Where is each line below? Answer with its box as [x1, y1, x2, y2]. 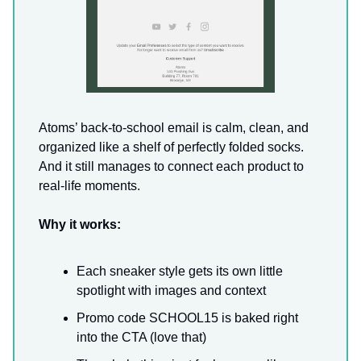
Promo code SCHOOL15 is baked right [77, 311, 298, 326]
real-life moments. [39, 179, 140, 193]
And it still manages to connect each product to [39, 160, 304, 174]
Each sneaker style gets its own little [77, 264, 283, 279]
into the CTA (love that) [77, 330, 206, 345]
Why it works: [39, 218, 121, 232]
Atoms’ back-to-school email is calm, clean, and [39, 121, 309, 135]
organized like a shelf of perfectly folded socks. [39, 140, 304, 155]
